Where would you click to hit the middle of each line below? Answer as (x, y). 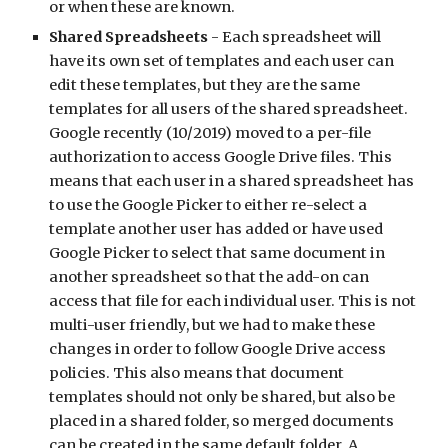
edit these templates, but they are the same (205, 85)
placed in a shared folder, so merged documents (222, 421)
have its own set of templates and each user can (222, 61)
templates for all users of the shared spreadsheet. (229, 109)
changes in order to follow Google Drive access (218, 349)
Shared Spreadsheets (129, 37)
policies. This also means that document (197, 373)
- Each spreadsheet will (295, 37)
